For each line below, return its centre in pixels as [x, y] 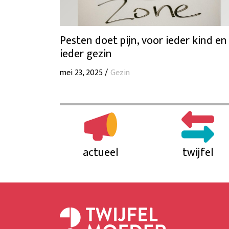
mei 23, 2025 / [84, 73]
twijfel [198, 152]
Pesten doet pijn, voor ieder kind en [143, 40]
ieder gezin [86, 54]
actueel [101, 152]
